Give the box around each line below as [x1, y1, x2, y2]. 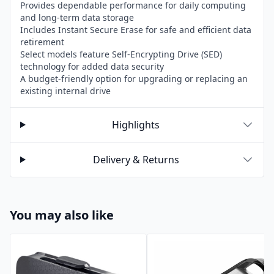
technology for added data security [20, 61, 164, 72]
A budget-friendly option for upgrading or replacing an [20, 73, 248, 84]
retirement [20, 36, 64, 48]
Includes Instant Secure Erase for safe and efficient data [20, 24, 251, 35]
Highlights [112, 118, 160, 131]
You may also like [10, 207, 114, 223]
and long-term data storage [20, 12, 134, 23]
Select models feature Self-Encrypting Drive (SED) [20, 48, 222, 60]
